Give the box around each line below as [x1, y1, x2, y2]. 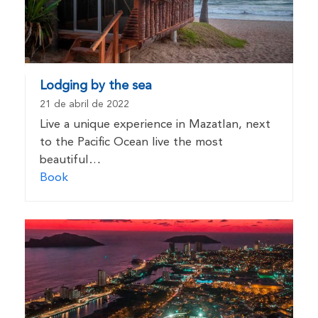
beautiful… [39, 153, 101, 166]
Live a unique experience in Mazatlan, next [39, 118, 270, 131]
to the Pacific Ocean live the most [39, 136, 223, 148]
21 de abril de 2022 [39, 99, 129, 109]
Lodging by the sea [39, 79, 152, 92]
